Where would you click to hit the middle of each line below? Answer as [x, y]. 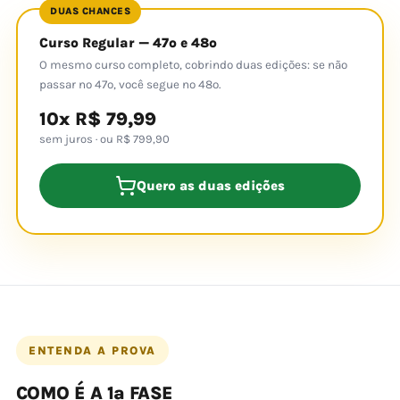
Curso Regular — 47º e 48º [128, 43]
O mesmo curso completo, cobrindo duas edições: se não [193, 65]
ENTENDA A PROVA [92, 350]
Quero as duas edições [211, 186]
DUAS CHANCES [90, 11]
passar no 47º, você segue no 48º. [130, 84]
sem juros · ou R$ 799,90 [104, 139]
